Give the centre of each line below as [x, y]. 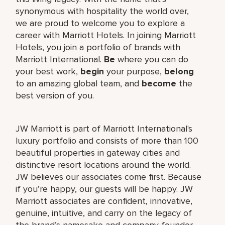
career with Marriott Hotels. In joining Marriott [106, 35]
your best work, [47, 71]
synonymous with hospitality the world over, [102, 11]
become [159, 83]
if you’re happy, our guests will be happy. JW [104, 189]
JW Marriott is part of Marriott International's [104, 128]
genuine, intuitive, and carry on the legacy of [104, 213]
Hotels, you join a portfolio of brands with [98, 47]
